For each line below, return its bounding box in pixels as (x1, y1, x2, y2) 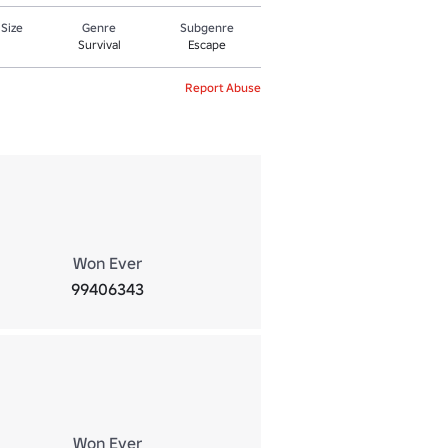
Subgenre (180, 20, 235, 35)
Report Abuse (185, 80, 261, 95)
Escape (188, 37, 227, 52)
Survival (77, 37, 121, 52)
